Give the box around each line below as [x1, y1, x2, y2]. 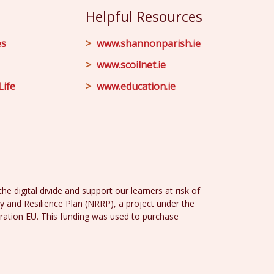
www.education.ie [97, 80, 176, 93]
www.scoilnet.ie [97, 58, 166, 72]
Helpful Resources [86, 7, 202, 26]
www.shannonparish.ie [97, 37, 201, 50]
